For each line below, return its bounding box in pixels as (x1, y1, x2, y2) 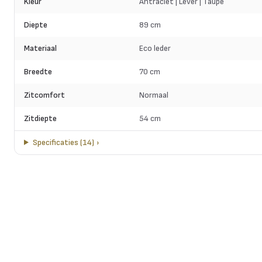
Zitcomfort (24, 90, 65, 100)
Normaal (139, 90, 168, 100)
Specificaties (32, 137, 78, 147)
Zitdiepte (24, 113, 57, 123)
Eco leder (139, 43, 171, 53)
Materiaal (24, 43, 57, 53)
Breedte (24, 67, 52, 77)
